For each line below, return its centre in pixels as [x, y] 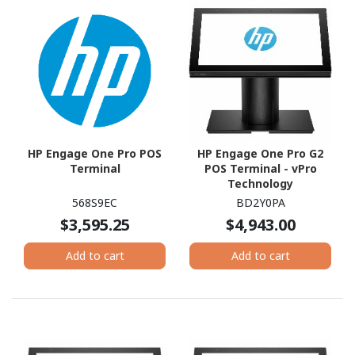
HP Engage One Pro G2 [260, 153]
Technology [260, 183]
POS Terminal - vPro [260, 168]
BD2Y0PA [260, 202]
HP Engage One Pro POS [95, 153]
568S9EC [95, 202]
